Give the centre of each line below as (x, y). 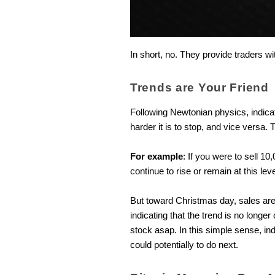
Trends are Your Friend (201, 88)
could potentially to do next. (185, 245)
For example (157, 157)
